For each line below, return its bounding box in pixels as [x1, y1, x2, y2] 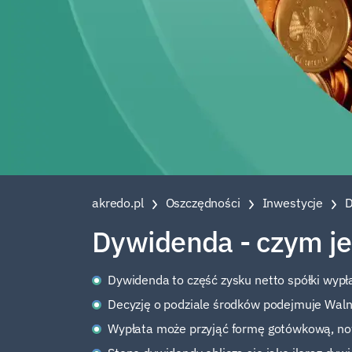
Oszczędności [165, 195, 240, 211]
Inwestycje [262, 195, 324, 211]
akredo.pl [92, 195, 144, 211]
